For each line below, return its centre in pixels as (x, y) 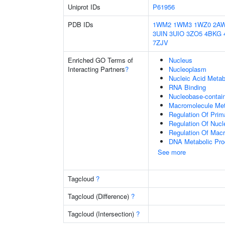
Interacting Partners (96, 69)
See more (172, 152)
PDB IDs (81, 24)
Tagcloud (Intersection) (102, 214)
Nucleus (181, 60)
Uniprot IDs (84, 7)
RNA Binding (187, 87)
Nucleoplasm (188, 69)
